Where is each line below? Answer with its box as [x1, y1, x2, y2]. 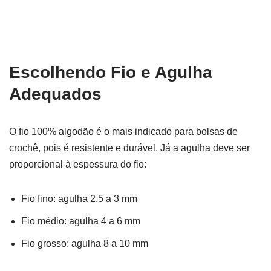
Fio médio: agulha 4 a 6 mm [21, 215, 140, 226]
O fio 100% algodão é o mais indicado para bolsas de [9, 126, 238, 137]
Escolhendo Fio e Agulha [9, 62, 212, 82]
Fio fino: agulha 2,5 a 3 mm [21, 193, 137, 204]
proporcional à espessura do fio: [9, 158, 146, 169]
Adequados [9, 84, 102, 103]
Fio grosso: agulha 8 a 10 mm [21, 238, 148, 249]
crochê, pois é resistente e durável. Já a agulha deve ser [9, 142, 250, 153]
